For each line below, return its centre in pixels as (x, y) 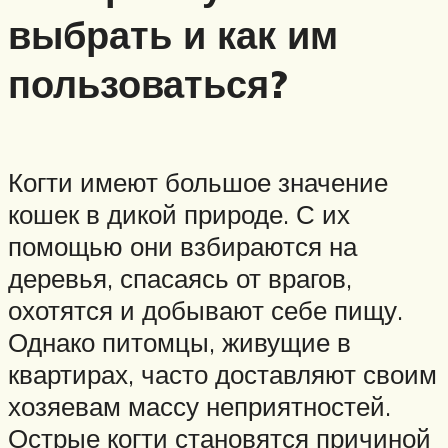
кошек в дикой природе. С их (179, 213)
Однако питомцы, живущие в (179, 341)
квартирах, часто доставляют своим (222, 373)
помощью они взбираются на (182, 245)
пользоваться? (147, 84)
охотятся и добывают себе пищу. (205, 309)
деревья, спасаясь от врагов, (180, 277)
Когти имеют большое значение (198, 181)
